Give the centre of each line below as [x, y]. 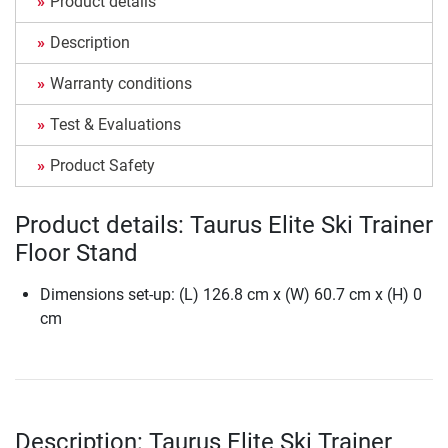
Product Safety [102, 166]
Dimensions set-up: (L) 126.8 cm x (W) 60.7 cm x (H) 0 [231, 295]
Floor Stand [76, 253]
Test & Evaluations [115, 125]
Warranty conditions [121, 84]
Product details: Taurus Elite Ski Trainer [224, 225]
